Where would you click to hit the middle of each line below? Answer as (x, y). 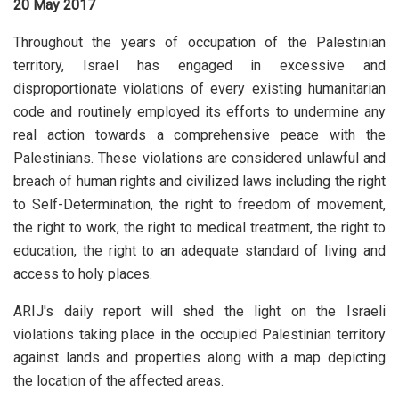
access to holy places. (83, 273)
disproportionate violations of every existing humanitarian (199, 88)
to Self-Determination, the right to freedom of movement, (199, 204)
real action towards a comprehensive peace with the (199, 134)
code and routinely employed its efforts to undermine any (199, 111)
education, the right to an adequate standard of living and (199, 250)
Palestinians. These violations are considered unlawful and (199, 158)
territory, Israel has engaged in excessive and (199, 65)
